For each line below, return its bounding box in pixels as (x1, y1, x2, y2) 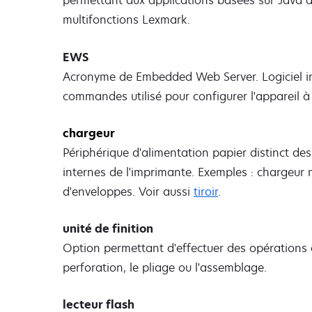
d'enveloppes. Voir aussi (63, 183, 194, 199)
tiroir (194, 183, 218, 199)
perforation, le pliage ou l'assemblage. (63, 259, 267, 275)
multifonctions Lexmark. (63, 12, 190, 28)
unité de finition (63, 220, 153, 236)
